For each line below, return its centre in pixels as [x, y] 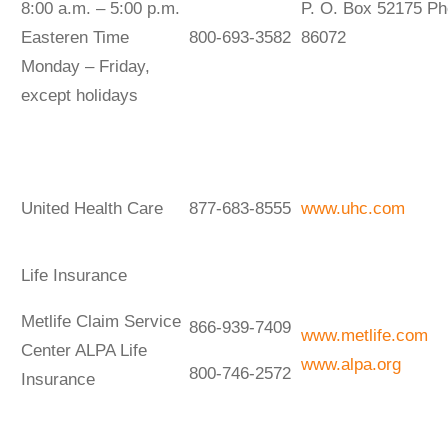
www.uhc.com [352, 208]
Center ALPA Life [83, 350]
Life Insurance [73, 275]
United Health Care [91, 208]
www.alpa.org [350, 364]
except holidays [79, 95]
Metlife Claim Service [100, 321]
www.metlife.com [364, 335]
